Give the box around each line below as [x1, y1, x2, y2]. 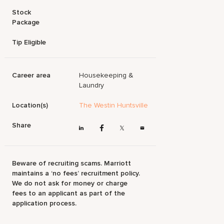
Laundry [79, 81, 104, 89]
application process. [12, 199, 77, 208]
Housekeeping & [79, 71, 134, 79]
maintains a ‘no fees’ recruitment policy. [12, 169, 140, 178]
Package [12, 18, 40, 26]
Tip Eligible [12, 38, 46, 46]
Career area [12, 71, 51, 79]
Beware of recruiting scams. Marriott [12, 159, 131, 168]
